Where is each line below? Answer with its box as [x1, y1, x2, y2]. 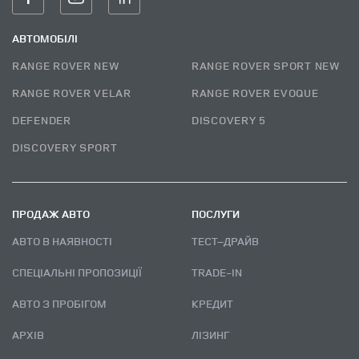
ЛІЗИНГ [199, 326, 229, 342]
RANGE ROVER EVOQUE [192, 84, 319, 100]
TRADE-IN [198, 264, 242, 280]
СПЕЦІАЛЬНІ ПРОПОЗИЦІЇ [19, 264, 142, 280]
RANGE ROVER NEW [12, 57, 119, 73]
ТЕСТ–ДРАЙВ [198, 232, 259, 248]
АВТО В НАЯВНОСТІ [19, 232, 112, 248]
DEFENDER [12, 111, 71, 127]
